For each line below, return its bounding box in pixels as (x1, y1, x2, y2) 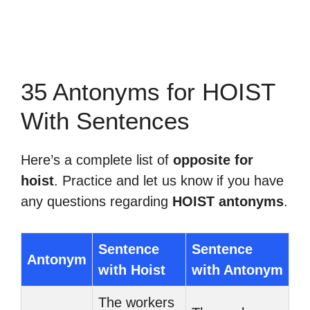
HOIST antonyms (172, 194, 284, 209)
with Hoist (98, 262, 165, 277)
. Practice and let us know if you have (54, 173, 284, 188)
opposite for (173, 152, 253, 167)
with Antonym (192, 262, 283, 277)
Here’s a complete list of (21, 152, 173, 167)
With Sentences (21, 107, 190, 134)
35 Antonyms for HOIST (21, 78, 275, 105)
